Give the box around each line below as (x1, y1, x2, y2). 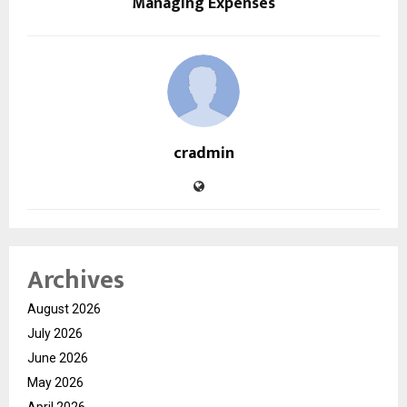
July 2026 (27, 325, 83, 341)
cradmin (173, 139, 234, 167)
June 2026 (27, 350, 88, 365)
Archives (27, 258, 124, 302)
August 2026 (27, 301, 101, 316)
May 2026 (27, 374, 84, 390)
